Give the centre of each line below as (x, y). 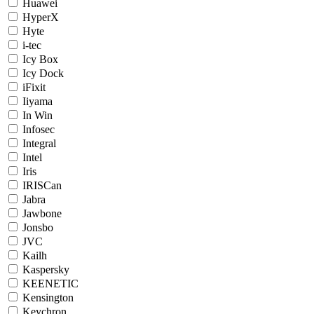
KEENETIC (50, 283)
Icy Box (40, 59)
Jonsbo (38, 227)
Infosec (39, 129)
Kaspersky (46, 269)
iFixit (34, 87)
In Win (37, 115)
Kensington (48, 297)
